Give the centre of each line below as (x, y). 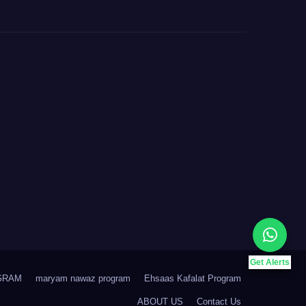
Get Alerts (270, 262)
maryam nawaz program (83, 278)
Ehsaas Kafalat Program (193, 278)
